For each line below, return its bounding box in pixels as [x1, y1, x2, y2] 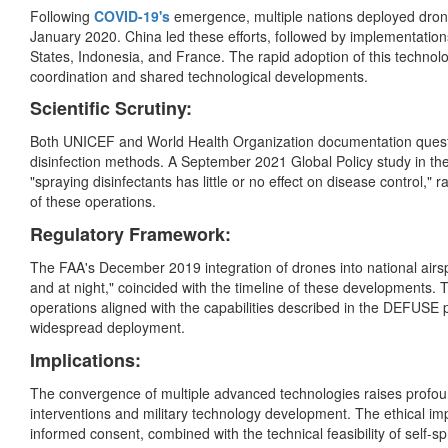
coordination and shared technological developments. [30, 66, 368, 87]
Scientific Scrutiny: [30, 95, 192, 122]
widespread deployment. [30, 317, 185, 338]
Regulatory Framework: [30, 221, 231, 248]
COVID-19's [94, 6, 170, 27]
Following [30, 6, 94, 27]
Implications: [30, 347, 141, 374]
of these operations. [30, 191, 156, 212]
